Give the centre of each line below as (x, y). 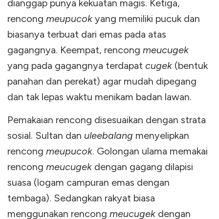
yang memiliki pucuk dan (146, 18)
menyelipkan (161, 135)
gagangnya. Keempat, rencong (75, 50)
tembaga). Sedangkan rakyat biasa (81, 198)
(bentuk (190, 65)
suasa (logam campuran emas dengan (88, 182)
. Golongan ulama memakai (150, 151)
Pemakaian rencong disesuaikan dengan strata (107, 120)
